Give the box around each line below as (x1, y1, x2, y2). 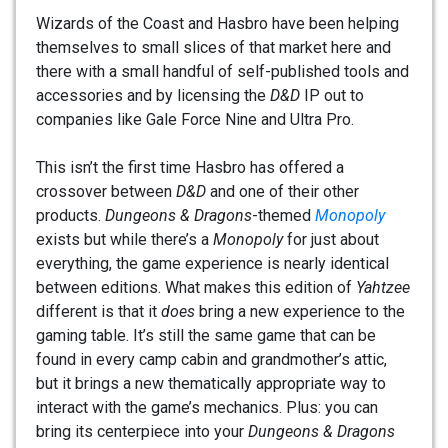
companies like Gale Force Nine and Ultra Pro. (36, 110, 358, 130)
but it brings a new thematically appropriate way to (36, 374, 386, 394)
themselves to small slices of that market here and (36, 38, 391, 58)
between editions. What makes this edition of (36, 278, 356, 298)
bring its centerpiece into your (36, 422, 248, 442)
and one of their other (206, 182, 359, 202)
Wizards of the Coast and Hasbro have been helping (36, 14, 399, 34)
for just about (283, 230, 379, 250)
